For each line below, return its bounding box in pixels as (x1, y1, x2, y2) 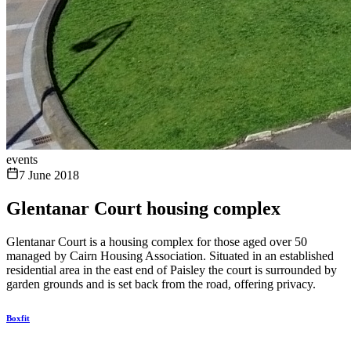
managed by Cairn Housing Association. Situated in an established (6, 248, 334, 262)
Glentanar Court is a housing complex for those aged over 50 (6, 234, 307, 248)
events (6, 153, 38, 166)
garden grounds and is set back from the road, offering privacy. (6, 277, 316, 291)
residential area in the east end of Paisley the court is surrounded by (6, 262, 337, 277)
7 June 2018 (19, 168, 79, 182)
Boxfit (6, 313, 30, 323)
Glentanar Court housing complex (6, 197, 280, 219)
